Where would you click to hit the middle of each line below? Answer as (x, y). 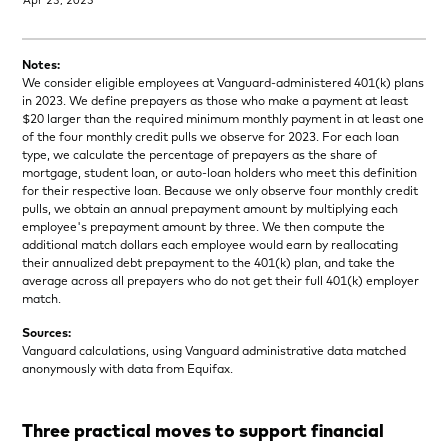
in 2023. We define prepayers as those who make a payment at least (215, 100)
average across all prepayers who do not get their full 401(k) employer (221, 280)
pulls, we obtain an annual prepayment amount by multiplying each (210, 208)
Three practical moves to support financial (203, 431)
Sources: (47, 332)
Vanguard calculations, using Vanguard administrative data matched (214, 350)
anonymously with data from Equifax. (128, 368)
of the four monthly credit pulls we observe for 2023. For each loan (211, 136)
